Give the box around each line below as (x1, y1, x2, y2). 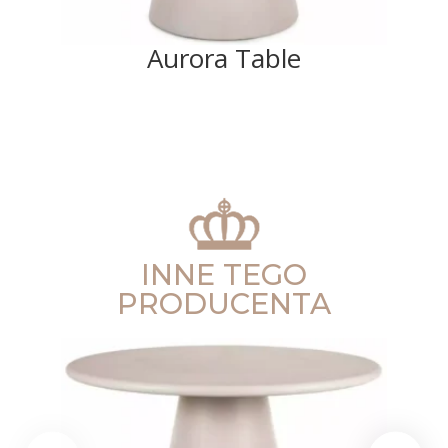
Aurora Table (146, 40, 301, 77)
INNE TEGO (140, 257, 307, 293)
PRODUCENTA (116, 286, 331, 322)
